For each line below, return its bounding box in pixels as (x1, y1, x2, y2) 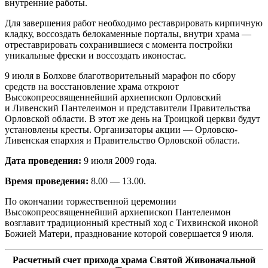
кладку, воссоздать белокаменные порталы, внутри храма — (5, 28, 251, 39)
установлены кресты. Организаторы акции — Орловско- (5, 124, 237, 135)
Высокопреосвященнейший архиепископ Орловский (5, 92, 221, 102)
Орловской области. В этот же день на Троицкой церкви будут (5, 113, 260, 124)
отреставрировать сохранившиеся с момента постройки (5, 39, 233, 50)
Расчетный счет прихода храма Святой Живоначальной (13, 254, 255, 265)
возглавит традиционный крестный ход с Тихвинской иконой (5, 217, 258, 228)
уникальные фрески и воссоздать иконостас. (5, 50, 186, 60)
